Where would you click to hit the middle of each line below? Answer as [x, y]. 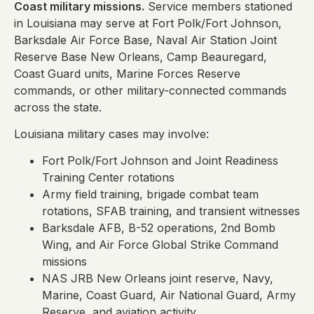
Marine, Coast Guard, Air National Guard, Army [169, 295]
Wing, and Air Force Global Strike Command [160, 245]
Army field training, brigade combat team [150, 194]
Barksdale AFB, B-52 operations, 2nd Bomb [159, 228]
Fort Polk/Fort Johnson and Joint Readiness [160, 161]
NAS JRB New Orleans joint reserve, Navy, [158, 279]
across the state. [58, 107]
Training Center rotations [108, 178]
